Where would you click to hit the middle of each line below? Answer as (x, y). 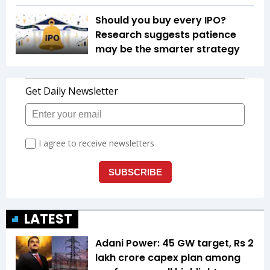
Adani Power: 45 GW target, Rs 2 (174, 243)
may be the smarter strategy (168, 49)
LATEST (48, 219)
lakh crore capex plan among (168, 258)
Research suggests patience (166, 35)
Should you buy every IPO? (161, 20)
